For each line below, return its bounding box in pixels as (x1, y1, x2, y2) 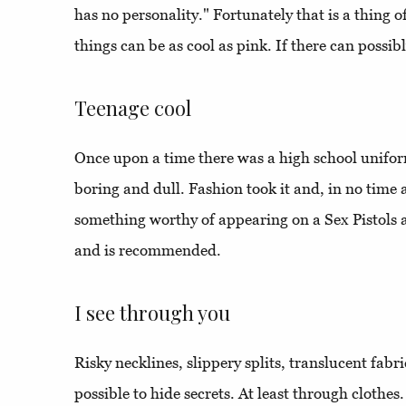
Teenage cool (74, 94, 191, 122)
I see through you (74, 299, 230, 327)
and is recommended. (74, 241, 221, 260)
